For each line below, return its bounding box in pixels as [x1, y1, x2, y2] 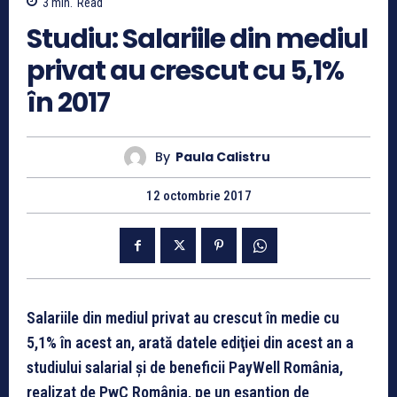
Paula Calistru [175, 148, 270, 167]
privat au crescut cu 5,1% [27, 51, 344, 90]
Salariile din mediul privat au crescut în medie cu [27, 307, 339, 327]
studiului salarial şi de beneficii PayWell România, [27, 357, 343, 377]
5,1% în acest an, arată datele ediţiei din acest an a [27, 332, 354, 352]
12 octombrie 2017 [145, 187, 252, 204]
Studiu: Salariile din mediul [27, 19, 368, 58]
